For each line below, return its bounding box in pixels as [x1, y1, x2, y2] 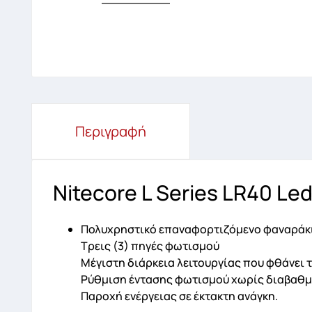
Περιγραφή [75, 122, 146, 141]
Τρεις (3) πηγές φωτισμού [81, 238, 219, 254]
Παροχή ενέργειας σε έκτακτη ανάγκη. [81, 288, 278, 304]
